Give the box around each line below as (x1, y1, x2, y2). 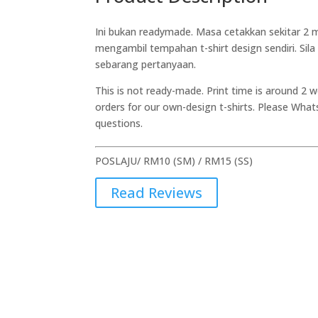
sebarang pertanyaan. (95, 57, 197, 72)
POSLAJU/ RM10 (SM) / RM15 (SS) (95, 154, 253, 168)
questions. (95, 116, 143, 131)
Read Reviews (111, 182, 203, 202)
